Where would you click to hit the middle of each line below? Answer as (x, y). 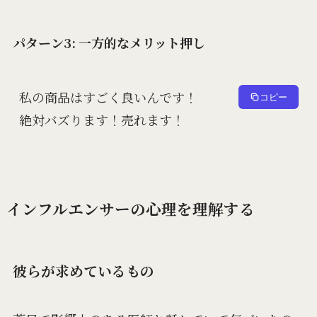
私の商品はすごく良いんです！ (108, 97)
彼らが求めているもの (83, 270)
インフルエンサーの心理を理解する (130, 208)
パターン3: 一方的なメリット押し (109, 42)
